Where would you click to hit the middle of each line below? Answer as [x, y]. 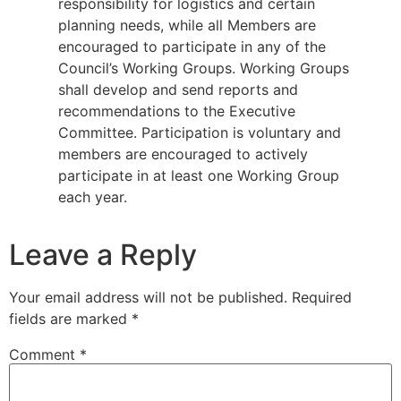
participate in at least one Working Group [199, 175]
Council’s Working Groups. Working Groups [204, 68]
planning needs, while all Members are [187, 25]
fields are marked [70, 318]
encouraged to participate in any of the [192, 46]
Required [322, 297]
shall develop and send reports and [178, 89]
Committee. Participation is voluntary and [200, 132]
